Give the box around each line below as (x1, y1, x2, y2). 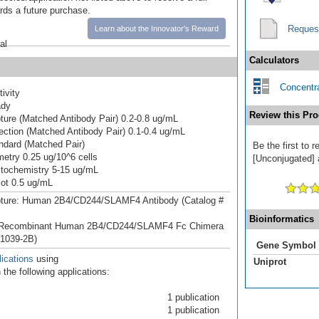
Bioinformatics (249, 213, 314, 224)
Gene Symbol (256, 239, 316, 251)
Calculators (249, 54, 299, 66)
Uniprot (253, 256, 286, 267)
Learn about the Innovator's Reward (95, 23, 219, 33)
